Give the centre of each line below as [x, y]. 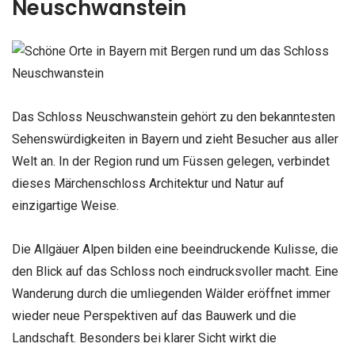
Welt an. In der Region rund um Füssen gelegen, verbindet [171, 162]
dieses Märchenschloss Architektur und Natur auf [148, 184]
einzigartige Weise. [65, 206]
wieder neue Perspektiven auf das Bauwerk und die [154, 316]
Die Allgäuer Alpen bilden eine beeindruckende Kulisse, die [175, 250]
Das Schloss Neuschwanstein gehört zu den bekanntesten [174, 117]
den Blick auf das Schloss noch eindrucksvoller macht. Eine [175, 272]
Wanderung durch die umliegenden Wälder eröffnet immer [171, 294]
